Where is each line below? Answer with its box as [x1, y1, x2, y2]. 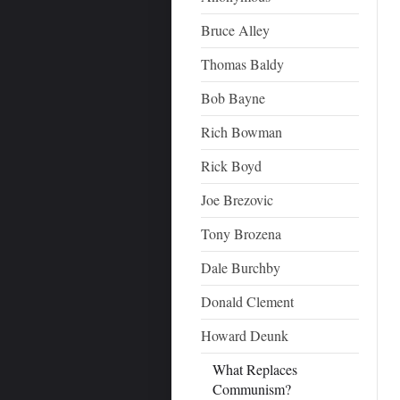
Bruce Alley [201, 21, 271, 39]
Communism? [212, 379, 291, 398]
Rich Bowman [201, 122, 283, 141]
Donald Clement [201, 292, 295, 311]
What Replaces [212, 360, 297, 379]
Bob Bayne [201, 88, 266, 107]
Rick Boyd [201, 156, 262, 175]
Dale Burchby [201, 258, 281, 277]
